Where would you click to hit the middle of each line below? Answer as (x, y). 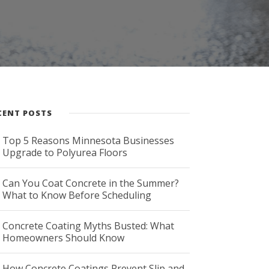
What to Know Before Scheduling (77, 195)
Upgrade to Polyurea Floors (65, 152)
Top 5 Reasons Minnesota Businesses (89, 140)
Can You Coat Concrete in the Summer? (91, 183)
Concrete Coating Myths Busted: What (89, 225)
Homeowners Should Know (64, 237)
